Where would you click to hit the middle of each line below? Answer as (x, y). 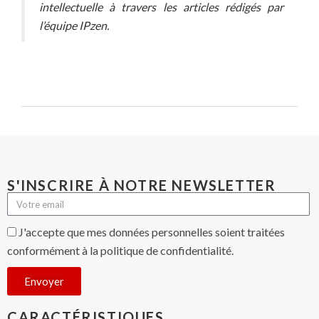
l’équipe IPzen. (74, 26)
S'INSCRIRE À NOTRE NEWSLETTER (142, 185)
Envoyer (44, 281)
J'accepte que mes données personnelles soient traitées (152, 232)
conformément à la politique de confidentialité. (120, 251)
